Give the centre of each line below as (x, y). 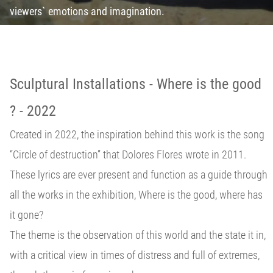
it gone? (27, 214)
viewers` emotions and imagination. (88, 11)
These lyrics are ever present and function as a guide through (139, 174)
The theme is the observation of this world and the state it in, (138, 235)
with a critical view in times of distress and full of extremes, (135, 255)
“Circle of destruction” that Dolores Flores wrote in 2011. (128, 154)
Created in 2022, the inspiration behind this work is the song (137, 134)
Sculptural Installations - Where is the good (136, 84)
